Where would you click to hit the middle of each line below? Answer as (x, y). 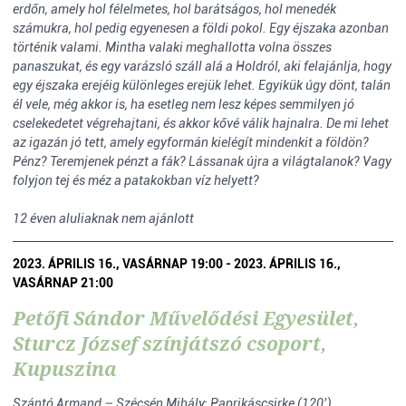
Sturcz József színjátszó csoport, (169, 343)
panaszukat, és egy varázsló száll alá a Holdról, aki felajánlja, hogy (202, 66)
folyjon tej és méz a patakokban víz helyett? (136, 180)
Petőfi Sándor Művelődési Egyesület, (186, 318)
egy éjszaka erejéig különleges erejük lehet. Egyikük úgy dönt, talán (202, 85)
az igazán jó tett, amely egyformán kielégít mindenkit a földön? (191, 142)
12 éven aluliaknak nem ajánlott (103, 218)
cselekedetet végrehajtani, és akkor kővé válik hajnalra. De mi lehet (201, 123)
